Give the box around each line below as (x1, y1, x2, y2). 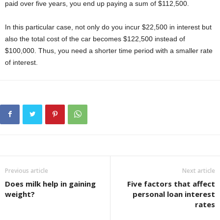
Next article (182, 166, 215, 175)
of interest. (5, 58, 40, 67)
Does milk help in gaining (5, 179, 96, 189)
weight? (5, 189, 35, 199)
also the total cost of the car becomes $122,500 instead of (5, 35, 185, 43)
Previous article (5, 166, 48, 175)
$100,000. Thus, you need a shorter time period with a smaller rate (5, 47, 213, 55)
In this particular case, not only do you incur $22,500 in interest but (5, 23, 212, 31)
